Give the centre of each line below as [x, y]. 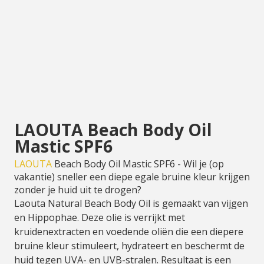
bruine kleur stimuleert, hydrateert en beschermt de [129, 246]
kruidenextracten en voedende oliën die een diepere [129, 232]
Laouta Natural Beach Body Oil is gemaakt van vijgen [131, 203]
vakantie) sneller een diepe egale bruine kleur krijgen [132, 177]
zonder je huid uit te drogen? [78, 190]
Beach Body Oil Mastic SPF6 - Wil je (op [138, 164]
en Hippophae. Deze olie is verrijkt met [100, 217]
